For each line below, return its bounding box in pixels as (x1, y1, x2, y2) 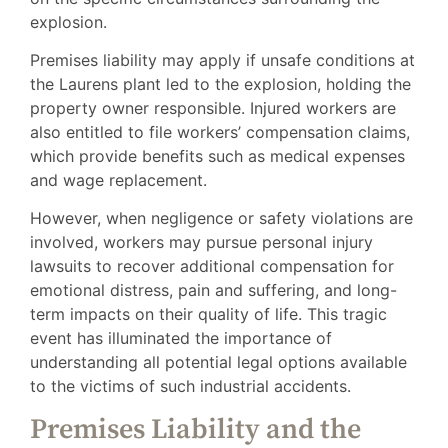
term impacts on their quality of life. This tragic (30, 304, 387, 325)
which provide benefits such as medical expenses (30, 146, 405, 167)
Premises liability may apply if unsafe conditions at (30, 50, 415, 71)
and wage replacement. (30, 170, 207, 191)
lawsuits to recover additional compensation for (30, 256, 394, 277)
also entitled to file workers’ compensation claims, (30, 122, 410, 143)
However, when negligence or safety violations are (30, 208, 413, 229)
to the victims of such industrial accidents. (30, 376, 351, 397)
